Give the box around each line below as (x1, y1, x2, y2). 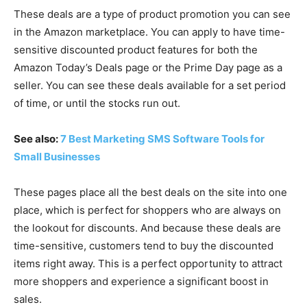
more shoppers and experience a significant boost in (14, 275, 269, 288)
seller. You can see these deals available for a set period (14, 79, 286, 92)
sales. (14, 293, 45, 306)
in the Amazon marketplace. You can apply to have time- (14, 25, 285, 38)
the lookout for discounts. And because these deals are (14, 221, 281, 234)
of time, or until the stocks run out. (14, 97, 183, 110)
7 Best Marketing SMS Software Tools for (60, 132, 265, 145)
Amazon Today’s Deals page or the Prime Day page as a (14, 61, 282, 74)
